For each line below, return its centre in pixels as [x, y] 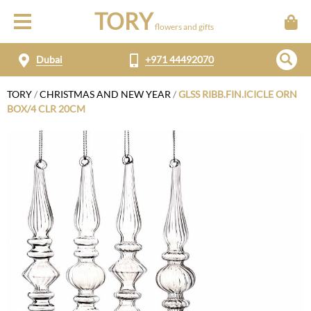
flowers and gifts [184, 27]
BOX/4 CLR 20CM [46, 109]
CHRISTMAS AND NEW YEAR [105, 94]
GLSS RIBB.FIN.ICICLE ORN [238, 94]
